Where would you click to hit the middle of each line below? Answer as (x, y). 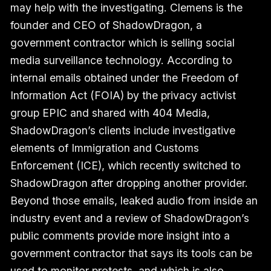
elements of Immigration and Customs (104, 148)
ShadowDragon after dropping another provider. (129, 183)
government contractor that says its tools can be (131, 253)
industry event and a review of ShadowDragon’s (129, 218)
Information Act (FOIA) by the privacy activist (123, 96)
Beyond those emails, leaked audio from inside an (134, 201)
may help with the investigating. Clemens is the (126, 8)
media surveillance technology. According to (121, 60)
